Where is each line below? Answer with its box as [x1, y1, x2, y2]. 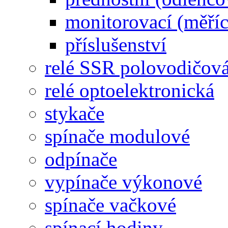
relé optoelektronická [45, 79, 214, 102]
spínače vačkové [45, 194, 176, 216]
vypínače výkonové [45, 171, 202, 193]
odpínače [45, 148, 117, 170]
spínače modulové [45, 125, 190, 148]
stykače [45, 102, 104, 125]
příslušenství [65, 34, 166, 56]
